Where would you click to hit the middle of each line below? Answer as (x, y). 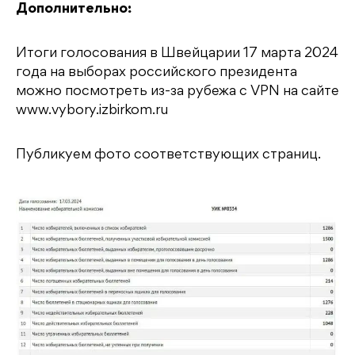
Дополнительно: (74, 9)
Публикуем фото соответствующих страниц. (168, 155)
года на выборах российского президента (157, 73)
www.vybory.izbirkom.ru (92, 111)
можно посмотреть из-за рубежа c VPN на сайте (177, 92)
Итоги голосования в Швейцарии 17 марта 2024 (177, 53)
